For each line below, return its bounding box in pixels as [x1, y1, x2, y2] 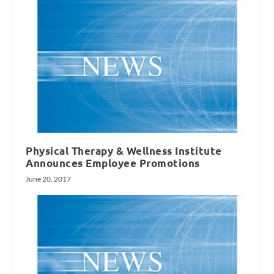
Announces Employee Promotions [26, 157, 200, 170]
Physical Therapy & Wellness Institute [26, 144, 222, 158]
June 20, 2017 [26, 174, 72, 184]
